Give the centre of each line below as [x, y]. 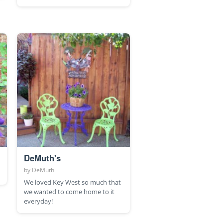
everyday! [38, 201]
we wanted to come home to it [69, 191]
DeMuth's [42, 158]
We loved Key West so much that [72, 182]
